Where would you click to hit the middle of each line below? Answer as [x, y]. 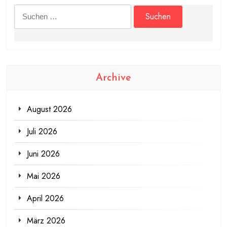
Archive [113, 78]
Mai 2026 [44, 176]
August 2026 [49, 109]
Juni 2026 [43, 154]
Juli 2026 [42, 132]
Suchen [26, 11]
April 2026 [45, 199]
